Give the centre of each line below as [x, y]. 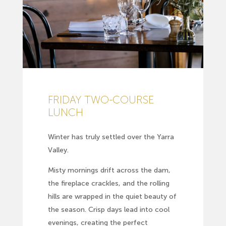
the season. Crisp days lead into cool [108, 210]
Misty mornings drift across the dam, [109, 171]
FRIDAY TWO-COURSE [101, 99]
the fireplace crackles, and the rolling [108, 184]
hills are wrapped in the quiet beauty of [112, 197]
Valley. [58, 150]
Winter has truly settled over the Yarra [111, 137]
